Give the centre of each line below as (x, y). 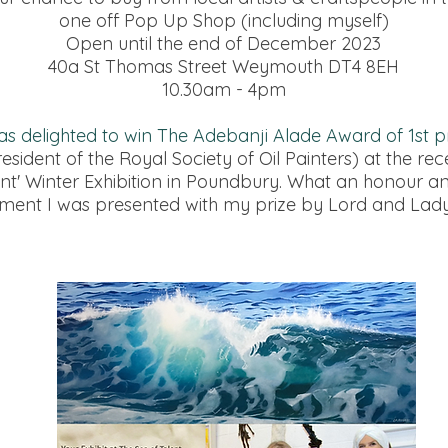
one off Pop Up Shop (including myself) (223, 20)
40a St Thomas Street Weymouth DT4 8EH (223, 66)
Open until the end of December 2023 (223, 43)
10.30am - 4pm (223, 89)
